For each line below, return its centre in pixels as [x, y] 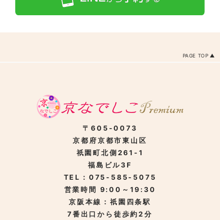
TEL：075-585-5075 [110, 177]
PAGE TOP [195, 56]
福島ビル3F [110, 165]
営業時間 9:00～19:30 [110, 190]
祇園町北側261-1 [110, 153]
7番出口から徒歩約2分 [110, 214]
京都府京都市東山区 [110, 140]
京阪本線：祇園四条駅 [110, 202]
